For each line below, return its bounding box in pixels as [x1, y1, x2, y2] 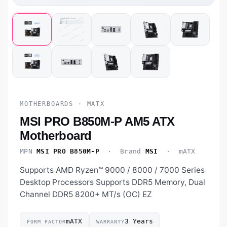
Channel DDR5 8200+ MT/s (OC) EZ [20, 190, 152, 200]
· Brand [99, 147, 145, 156]
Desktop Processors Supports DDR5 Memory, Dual [20, 177, 205, 187]
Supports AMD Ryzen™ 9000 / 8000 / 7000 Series [20, 165, 205, 175]
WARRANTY [96, 218, 125, 224]
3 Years [125, 217, 153, 225]
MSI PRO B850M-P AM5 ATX [20, 115, 175, 129]
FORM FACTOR [27, 218, 66, 224]
